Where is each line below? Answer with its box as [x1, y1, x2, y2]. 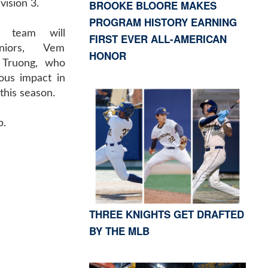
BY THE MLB [89, 223, 150, 238]
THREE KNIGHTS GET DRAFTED [89, 206, 244, 221]
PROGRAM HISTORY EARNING [89, 14, 237, 29]
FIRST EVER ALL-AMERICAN [89, 31, 227, 46]
